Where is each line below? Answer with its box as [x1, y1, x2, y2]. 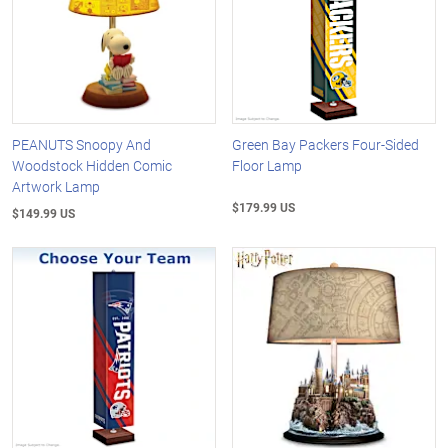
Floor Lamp [232, 155, 303, 175]
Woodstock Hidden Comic [12, 155, 172, 175]
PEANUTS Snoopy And [12, 134, 151, 154]
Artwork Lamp [12, 176, 100, 196]
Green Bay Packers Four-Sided [232, 134, 420, 154]
